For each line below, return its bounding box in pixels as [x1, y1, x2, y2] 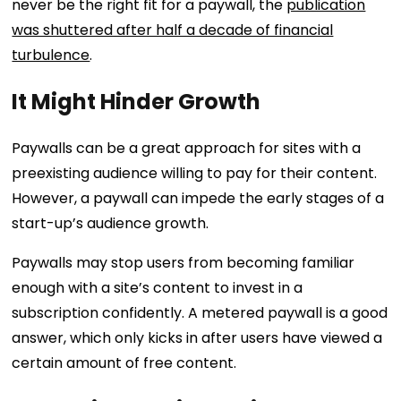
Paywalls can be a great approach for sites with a [12, 137, 362, 158]
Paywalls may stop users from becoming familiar [12, 252, 355, 273]
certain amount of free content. [12, 352, 237, 373]
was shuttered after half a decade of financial [12, 19, 334, 40]
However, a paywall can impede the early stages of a [12, 187, 385, 209]
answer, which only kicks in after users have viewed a [12, 327, 383, 348]
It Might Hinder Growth [12, 86, 261, 116]
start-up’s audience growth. [12, 212, 209, 234]
